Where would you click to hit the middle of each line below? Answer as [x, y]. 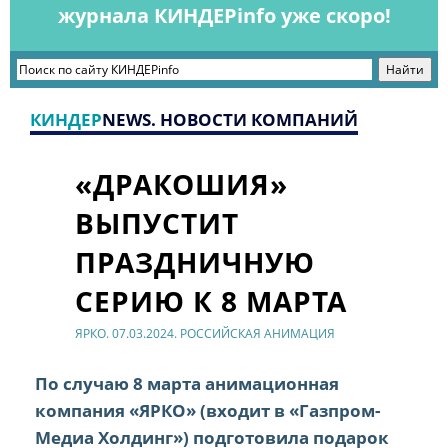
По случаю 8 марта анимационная [187, 384]
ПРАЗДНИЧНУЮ [195, 262]
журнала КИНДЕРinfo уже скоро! [224, 16]
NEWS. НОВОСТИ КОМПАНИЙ [229, 120]
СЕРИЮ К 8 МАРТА [211, 301]
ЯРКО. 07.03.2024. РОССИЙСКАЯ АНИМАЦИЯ [205, 334]
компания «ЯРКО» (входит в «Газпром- [207, 411]
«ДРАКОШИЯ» [182, 184]
